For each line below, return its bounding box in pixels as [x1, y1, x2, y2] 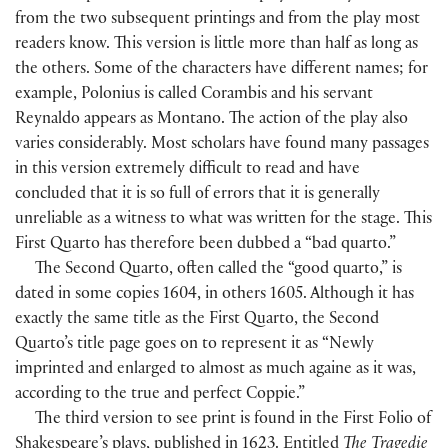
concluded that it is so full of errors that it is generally [15, 186, 380, 204]
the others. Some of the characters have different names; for [15, 61, 428, 79]
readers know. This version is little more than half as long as [15, 36, 418, 54]
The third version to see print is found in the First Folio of [35, 411, 432, 429]
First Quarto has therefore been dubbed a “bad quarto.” [15, 236, 396, 254]
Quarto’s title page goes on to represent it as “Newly [15, 336, 374, 354]
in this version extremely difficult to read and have [15, 161, 360, 179]
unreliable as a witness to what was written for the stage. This [15, 211, 432, 229]
